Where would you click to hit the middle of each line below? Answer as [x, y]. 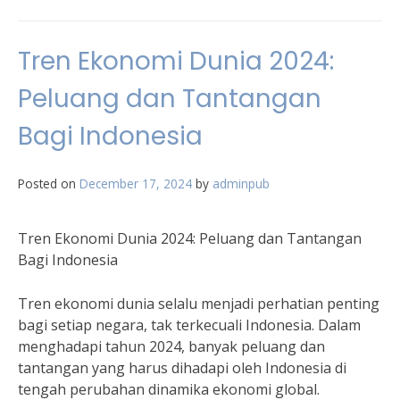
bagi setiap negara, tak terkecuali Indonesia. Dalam [189, 325]
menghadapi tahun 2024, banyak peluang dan [171, 346]
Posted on [49, 183]
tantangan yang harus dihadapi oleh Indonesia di [182, 368]
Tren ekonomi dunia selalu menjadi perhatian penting [199, 304]
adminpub [241, 183]
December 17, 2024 [136, 183]
